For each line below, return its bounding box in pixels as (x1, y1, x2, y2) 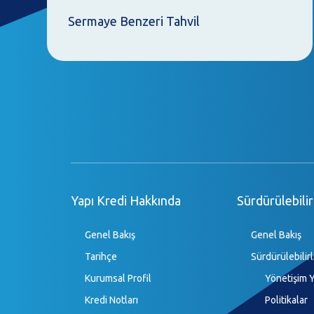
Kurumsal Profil (84, 273, 151, 285)
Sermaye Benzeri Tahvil (68, 14, 200, 29)
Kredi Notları (84, 294, 138, 306)
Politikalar (264, 294, 308, 306)
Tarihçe (84, 251, 117, 263)
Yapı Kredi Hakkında (70, 193, 181, 208)
